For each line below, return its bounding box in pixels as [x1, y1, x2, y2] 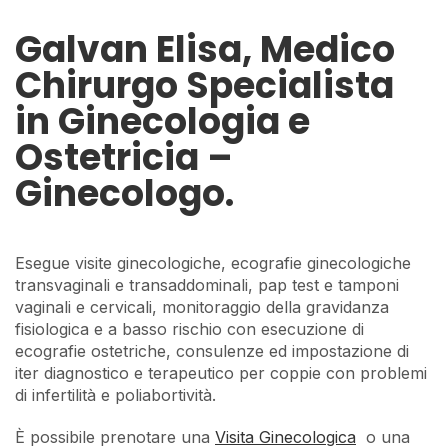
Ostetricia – [15, 132, 233, 183]
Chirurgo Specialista [15, 60, 394, 111]
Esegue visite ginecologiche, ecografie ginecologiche [15, 252, 411, 273]
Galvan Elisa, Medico [15, 24, 395, 75]
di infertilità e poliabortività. [15, 384, 216, 405]
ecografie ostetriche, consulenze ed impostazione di [15, 340, 409, 361]
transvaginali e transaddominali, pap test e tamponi [15, 274, 399, 295]
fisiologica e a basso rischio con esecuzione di [15, 318, 364, 339]
